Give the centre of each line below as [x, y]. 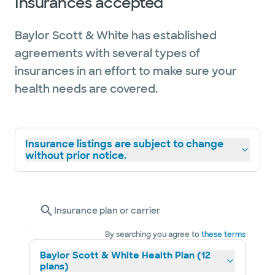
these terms [223, 234]
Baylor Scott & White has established [116, 36]
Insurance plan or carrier [107, 211]
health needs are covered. [86, 89]
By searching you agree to [152, 234]
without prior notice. [76, 156]
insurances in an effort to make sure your [126, 71]
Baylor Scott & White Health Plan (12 [125, 255]
